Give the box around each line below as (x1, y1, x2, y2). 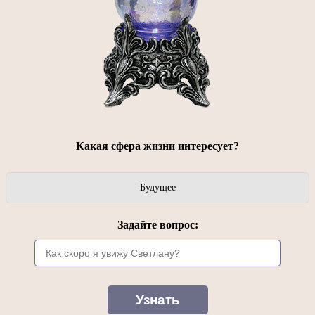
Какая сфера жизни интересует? (76, 140, 239, 153)
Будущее (139, 182, 176, 193)
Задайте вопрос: (117, 219, 198, 231)
